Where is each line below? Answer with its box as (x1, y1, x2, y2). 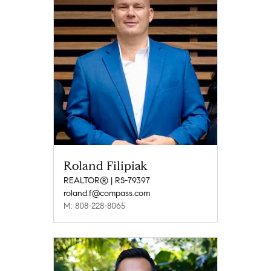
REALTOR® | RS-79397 (64, 175, 150, 186)
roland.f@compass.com (64, 188, 150, 198)
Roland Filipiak (64, 158, 148, 174)
